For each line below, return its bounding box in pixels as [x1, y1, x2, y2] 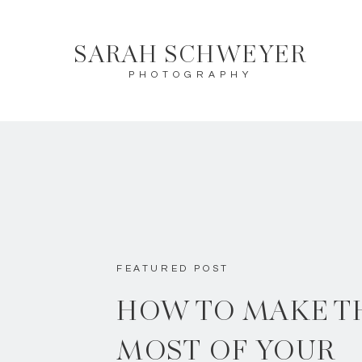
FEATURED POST [116, 263, 229, 274]
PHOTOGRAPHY [128, 69, 253, 80]
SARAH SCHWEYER [74, 40, 306, 73]
